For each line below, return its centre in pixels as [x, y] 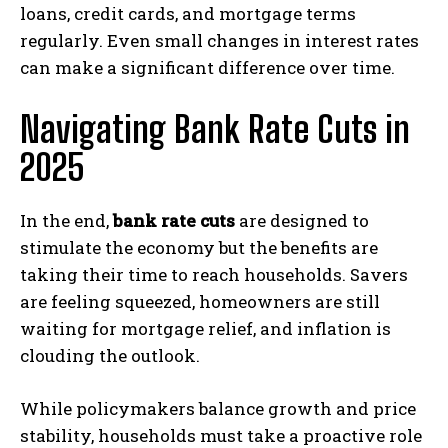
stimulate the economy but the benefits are [199, 247]
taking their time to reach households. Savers [214, 274]
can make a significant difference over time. [207, 67]
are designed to [302, 220]
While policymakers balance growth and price [218, 408]
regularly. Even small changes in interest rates [219, 40]
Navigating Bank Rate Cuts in [215, 129]
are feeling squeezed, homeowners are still [200, 301]
